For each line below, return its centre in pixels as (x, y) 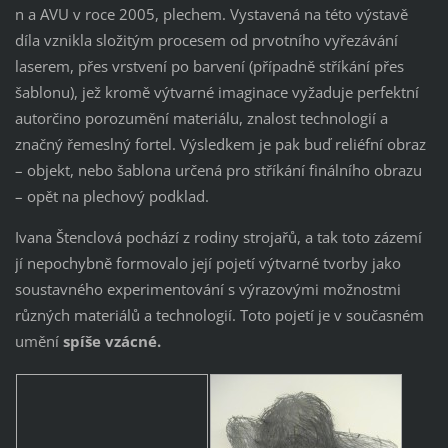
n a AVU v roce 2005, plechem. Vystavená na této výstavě (211, 13)
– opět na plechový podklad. (111, 195)
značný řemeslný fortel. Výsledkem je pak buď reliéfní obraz (220, 143)
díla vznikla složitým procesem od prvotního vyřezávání (206, 39)
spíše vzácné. (111, 340)
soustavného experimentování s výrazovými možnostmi (207, 288)
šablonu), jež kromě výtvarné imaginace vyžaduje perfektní (216, 91)
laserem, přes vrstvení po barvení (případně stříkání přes (209, 65)
